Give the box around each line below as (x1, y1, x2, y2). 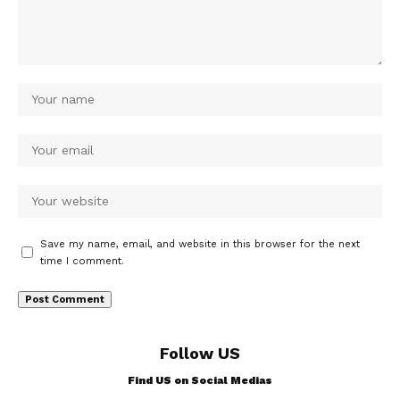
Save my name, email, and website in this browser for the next (40, 237, 360, 250)
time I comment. (40, 254, 124, 267)
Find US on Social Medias (128, 373, 272, 387)
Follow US (160, 343, 240, 362)
